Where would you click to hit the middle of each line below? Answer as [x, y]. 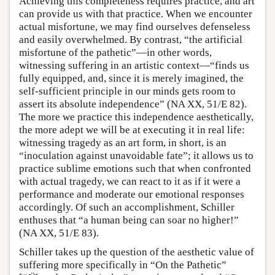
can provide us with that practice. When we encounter [136, 14]
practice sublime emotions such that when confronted [135, 168]
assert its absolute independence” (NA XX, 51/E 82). [133, 104]
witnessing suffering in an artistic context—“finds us [134, 65]
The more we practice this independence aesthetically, [136, 117]
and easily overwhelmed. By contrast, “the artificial [131, 40]
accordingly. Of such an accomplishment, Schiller [127, 207]
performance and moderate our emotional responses [132, 194]
